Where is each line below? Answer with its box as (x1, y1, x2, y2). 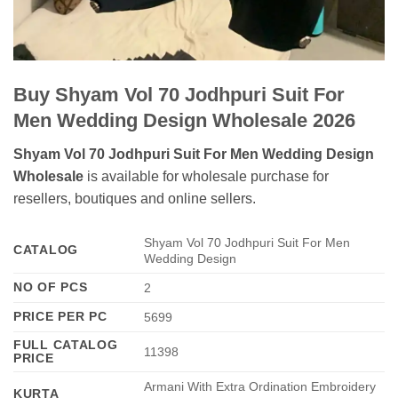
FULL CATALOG (13, 337, 118, 352)
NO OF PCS (13, 279, 88, 294)
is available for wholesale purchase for (84, 168, 329, 184)
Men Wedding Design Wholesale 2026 (13, 108, 355, 131)
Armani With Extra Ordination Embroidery (144, 378, 377, 394)
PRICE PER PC (13, 308, 107, 323)
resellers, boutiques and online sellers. (13, 190, 256, 206)
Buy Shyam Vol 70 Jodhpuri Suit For (13, 83, 345, 106)
